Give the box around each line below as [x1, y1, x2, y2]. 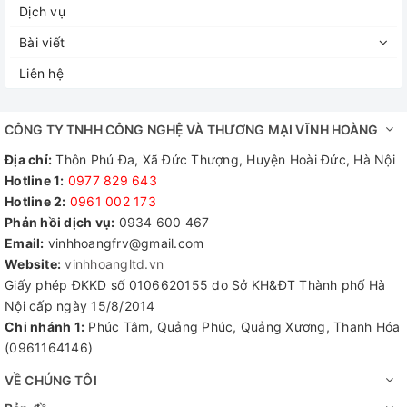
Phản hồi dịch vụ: [5, 213, 115, 230]
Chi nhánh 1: [5, 318, 84, 334]
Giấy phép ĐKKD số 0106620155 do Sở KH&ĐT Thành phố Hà [5, 276, 386, 293]
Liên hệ [19, 65, 64, 81]
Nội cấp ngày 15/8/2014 [5, 297, 155, 313]
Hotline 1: [5, 172, 65, 188]
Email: [5, 234, 45, 251]
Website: [5, 255, 61, 272]
